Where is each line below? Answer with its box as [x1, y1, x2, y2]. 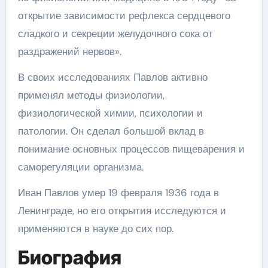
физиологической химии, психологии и [17, 106, 203, 120]
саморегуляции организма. [17, 160, 144, 173]
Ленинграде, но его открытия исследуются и [17, 204, 226, 217]
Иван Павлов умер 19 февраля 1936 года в [17, 186, 219, 199]
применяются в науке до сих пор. [17, 222, 173, 235]
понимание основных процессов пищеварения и [17, 142, 245, 156]
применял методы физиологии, [17, 89, 165, 102]
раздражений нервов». [17, 45, 121, 58]
